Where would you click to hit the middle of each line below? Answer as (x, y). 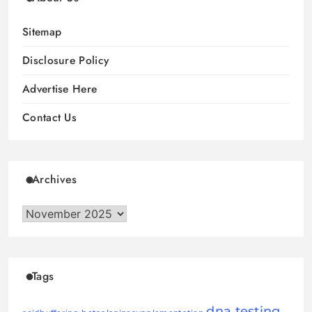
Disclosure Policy (66, 61)
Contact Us (49, 118)
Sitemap (42, 32)
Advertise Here (60, 89)
